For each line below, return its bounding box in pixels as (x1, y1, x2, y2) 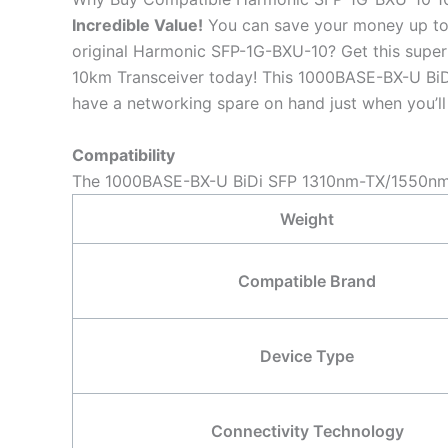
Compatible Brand (238, 270, 376, 291)
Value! (150, 15, 203, 36)
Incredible (72, 15, 150, 36)
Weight (280, 208, 334, 229)
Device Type (260, 345, 354, 366)
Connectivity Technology (210, 420, 404, 441)
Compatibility (72, 144, 175, 165)
